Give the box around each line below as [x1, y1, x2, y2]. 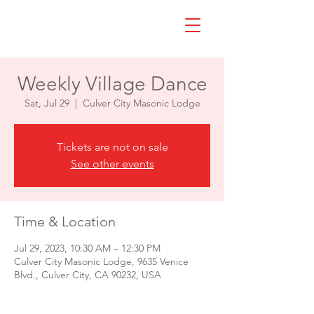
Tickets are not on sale [56, 140, 168, 153]
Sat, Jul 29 [24, 97, 69, 109]
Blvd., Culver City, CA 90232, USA [14, 268, 161, 281]
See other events [70, 157, 154, 170]
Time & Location [14, 213, 116, 230]
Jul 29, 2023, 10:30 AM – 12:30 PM [14, 242, 161, 254]
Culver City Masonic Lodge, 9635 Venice [14, 255, 189, 268]
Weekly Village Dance [17, 72, 207, 95]
